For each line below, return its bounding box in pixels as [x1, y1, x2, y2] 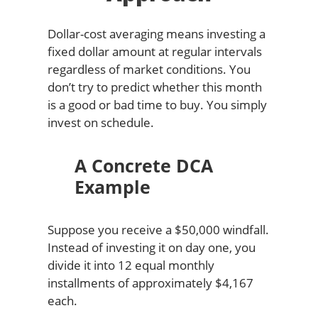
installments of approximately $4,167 [47, 274, 253, 291]
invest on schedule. [47, 114, 154, 131]
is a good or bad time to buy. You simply [47, 96, 267, 113]
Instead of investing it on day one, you [47, 238, 256, 256]
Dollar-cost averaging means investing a [47, 25, 265, 42]
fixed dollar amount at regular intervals [47, 43, 262, 60]
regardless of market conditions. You [47, 60, 251, 77]
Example [74, 174, 150, 199]
